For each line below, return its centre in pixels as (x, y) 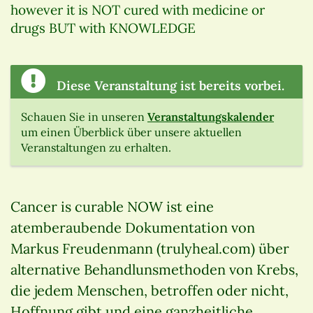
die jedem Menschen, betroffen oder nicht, (150, 291)
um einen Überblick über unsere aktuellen (131, 132)
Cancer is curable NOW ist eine (112, 207)
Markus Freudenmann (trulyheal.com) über (150, 249)
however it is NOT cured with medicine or (138, 10)
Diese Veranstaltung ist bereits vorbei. (169, 86)
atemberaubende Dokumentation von (133, 228)
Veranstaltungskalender (211, 117)
